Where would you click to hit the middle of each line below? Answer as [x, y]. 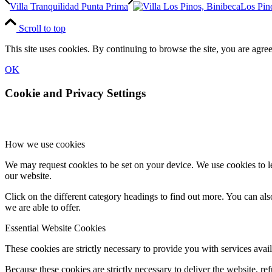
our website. [28, 176]
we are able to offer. [43, 208]
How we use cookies [45, 144]
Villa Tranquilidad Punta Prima [69, 7]
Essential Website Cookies [55, 228]
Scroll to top [42, 29]
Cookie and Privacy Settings [75, 93]
